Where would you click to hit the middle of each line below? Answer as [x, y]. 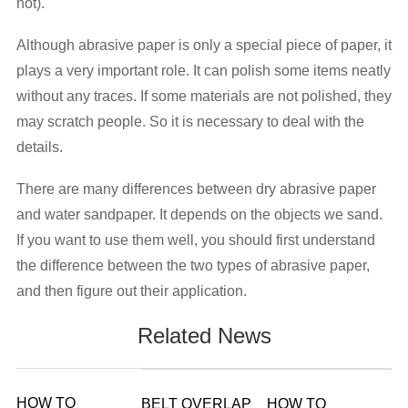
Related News [204, 336]
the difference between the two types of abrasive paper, [193, 265]
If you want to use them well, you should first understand [195, 240]
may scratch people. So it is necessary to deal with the [190, 122]
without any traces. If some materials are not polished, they [204, 96]
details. [39, 147]
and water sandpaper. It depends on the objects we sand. [199, 214]
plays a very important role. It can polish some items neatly [203, 71]
